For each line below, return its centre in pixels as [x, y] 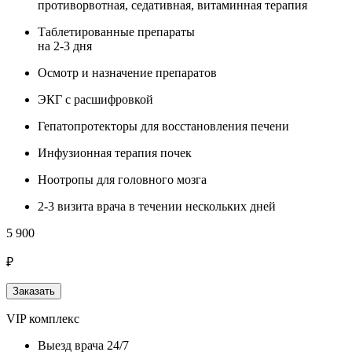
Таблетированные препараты [116, 32]
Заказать [34, 291]
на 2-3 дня [65, 46]
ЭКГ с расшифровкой [95, 100]
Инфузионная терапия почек [115, 153]
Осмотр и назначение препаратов [127, 73]
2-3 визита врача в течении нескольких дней [157, 207]
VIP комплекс [43, 319]
